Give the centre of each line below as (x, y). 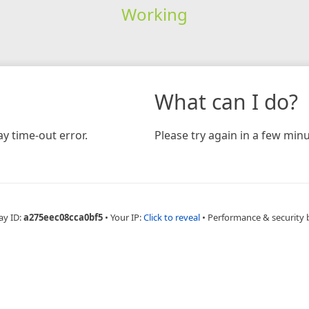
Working (154, 14)
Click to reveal (171, 217)
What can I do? (226, 101)
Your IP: (127, 217)
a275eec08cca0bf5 (63, 217)
